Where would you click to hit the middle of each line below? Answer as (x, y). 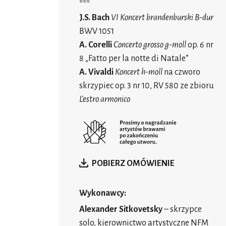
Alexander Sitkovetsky (121, 210)
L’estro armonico (105, 100)
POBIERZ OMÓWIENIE (133, 164)
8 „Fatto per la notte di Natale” (134, 59)
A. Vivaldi (96, 72)
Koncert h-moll (139, 72)
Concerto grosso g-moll (150, 45)
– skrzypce (182, 210)
